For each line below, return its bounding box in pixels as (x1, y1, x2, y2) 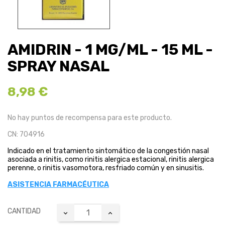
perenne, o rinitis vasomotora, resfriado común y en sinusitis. (8, 164, 204, 173)
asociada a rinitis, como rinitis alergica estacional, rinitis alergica (8, 155, 214, 164)
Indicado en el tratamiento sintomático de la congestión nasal (8, 147, 209, 156)
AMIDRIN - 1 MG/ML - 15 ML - (8, 41, 213, 59)
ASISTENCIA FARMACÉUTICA (8, 180, 109, 189)
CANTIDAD (8, 207, 41, 216)
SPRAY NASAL (8, 57, 109, 76)
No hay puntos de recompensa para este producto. (8, 114, 172, 123)
